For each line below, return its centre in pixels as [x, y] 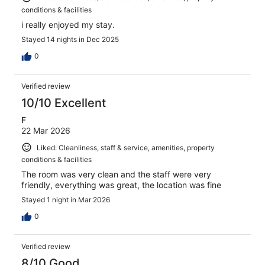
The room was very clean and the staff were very [116, 174]
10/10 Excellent [64, 103]
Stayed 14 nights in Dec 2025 [70, 39]
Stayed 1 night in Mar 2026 [66, 200]
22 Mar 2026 [46, 130]
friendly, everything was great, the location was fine [121, 185]
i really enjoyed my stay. [68, 24]
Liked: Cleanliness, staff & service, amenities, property [126, 147]
